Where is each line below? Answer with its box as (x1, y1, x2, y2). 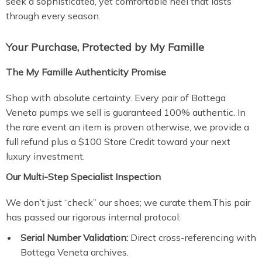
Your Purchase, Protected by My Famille (6, 40, 204, 54)
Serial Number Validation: (20, 232, 128, 243)
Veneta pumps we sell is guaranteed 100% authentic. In (6, 106, 246, 118)
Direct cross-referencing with (128, 232, 256, 243)
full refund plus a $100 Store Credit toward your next (6, 136, 230, 147)
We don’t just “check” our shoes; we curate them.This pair (6, 196, 250, 208)
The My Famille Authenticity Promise (6, 66, 166, 78)
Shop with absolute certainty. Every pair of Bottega (6, 92, 226, 104)
